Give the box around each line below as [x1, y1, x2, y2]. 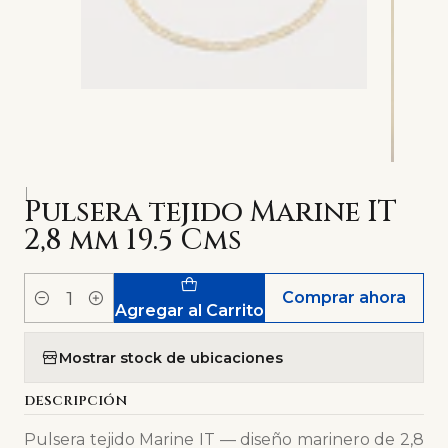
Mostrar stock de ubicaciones [59, 348, 283, 367]
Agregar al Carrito [114, 300, 264, 320]
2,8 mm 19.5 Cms [24, 221, 242, 261]
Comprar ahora [282, 288, 407, 308]
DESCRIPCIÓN [24, 392, 127, 411]
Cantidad [24, 300, 87, 319]
